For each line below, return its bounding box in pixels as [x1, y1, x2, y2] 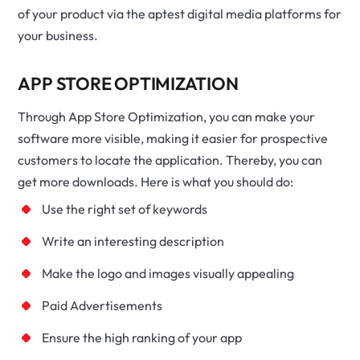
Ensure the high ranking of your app [42, 329, 243, 346]
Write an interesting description [42, 233, 225, 249]
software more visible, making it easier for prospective [18, 130, 329, 146]
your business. [18, 27, 99, 43]
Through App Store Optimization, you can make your [18, 108, 316, 125]
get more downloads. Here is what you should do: [18, 174, 294, 190]
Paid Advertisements [42, 297, 163, 313]
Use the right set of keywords [42, 201, 208, 217]
